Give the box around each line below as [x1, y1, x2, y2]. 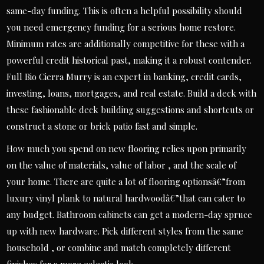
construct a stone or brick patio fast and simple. [6, 120, 198, 132]
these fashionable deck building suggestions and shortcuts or [6, 104, 255, 115]
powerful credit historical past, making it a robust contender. [6, 54, 252, 66]
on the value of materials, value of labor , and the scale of [6, 159, 237, 171]
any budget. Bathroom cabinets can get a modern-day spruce [6, 209, 253, 220]
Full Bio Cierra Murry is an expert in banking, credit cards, [6, 71, 242, 82]
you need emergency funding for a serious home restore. [6, 21, 236, 33]
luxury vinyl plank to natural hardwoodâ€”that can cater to [6, 192, 246, 204]
